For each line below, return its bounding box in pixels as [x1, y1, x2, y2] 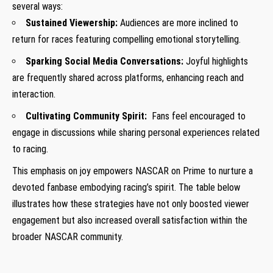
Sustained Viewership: [26, 16, 118, 29]
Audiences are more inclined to [118, 16, 238, 29]
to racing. [12, 143, 48, 155]
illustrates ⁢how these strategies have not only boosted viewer [12, 197, 249, 210]
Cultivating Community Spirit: [26, 110, 147, 122]
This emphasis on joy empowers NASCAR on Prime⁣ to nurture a [12, 165, 253, 177]
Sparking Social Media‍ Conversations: [26, 55, 183, 67]
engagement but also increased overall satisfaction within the [12, 214, 247, 226]
